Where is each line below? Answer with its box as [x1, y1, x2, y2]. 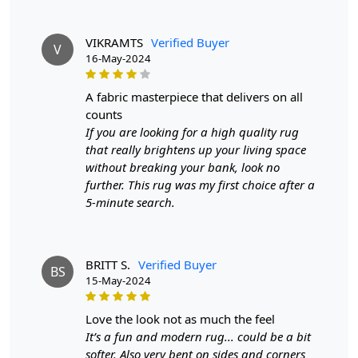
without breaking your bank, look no [86, 159, 280, 176]
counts [86, 106, 122, 123]
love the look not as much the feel [92, 311, 275, 328]
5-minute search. [86, 194, 175, 211]
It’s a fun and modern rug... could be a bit [86, 328, 311, 345]
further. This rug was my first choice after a [86, 177, 315, 193]
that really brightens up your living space [86, 141, 306, 158]
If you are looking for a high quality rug [86, 124, 299, 141]
